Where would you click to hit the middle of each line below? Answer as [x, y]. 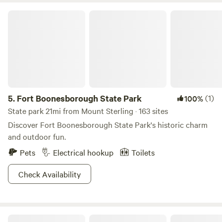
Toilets [143, 152]
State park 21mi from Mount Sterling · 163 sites [88, 111]
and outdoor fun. [37, 136]
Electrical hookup [83, 152]
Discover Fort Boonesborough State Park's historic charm [108, 124]
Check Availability [50, 174]
